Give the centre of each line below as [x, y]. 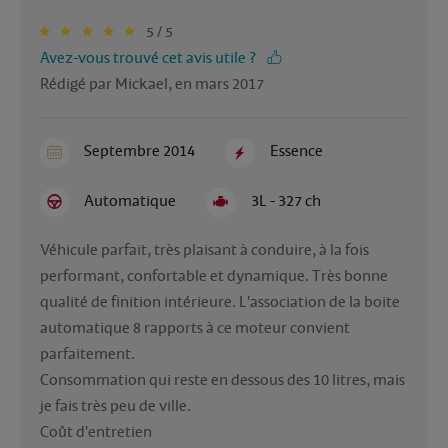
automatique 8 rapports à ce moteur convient [195, 327]
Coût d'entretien [97, 431]
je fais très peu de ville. [115, 405]
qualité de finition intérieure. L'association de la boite [220, 301]
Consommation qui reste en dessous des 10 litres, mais [222, 379]
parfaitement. [87, 353]
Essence [296, 151]
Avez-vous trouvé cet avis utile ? [148, 58]
